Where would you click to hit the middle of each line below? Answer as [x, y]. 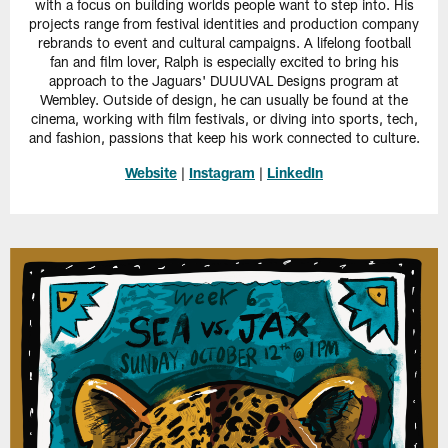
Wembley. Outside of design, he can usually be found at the [224, 99]
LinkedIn [295, 172]
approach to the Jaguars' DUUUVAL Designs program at [224, 80]
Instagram [222, 172]
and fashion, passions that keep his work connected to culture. [224, 137]
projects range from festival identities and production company [224, 23]
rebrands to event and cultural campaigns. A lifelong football [224, 42]
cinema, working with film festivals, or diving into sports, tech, [224, 118]
